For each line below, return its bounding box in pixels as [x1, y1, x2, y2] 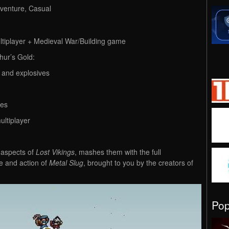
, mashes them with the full [75, 146, 161, 157]
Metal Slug [49, 157, 83, 168]
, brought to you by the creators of [83, 157, 193, 168]
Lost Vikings [36, 146, 75, 157]
